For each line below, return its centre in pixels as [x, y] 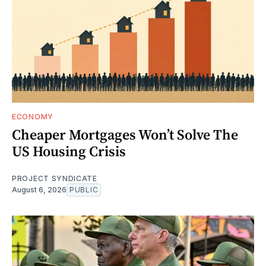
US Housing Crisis [69, 151]
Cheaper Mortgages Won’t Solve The [125, 135]
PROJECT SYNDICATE [55, 179]
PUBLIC [84, 190]
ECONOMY [33, 117]
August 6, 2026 [39, 190]
